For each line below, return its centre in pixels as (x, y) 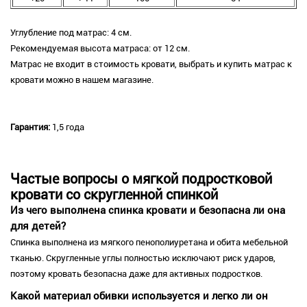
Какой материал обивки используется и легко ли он (139, 296)
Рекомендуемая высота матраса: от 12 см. (100, 49)
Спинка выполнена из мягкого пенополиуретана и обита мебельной (149, 243)
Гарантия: (30, 127)
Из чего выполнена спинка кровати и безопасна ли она (148, 211)
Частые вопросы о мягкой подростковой (141, 180)
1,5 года (67, 127)
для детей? (38, 226)
